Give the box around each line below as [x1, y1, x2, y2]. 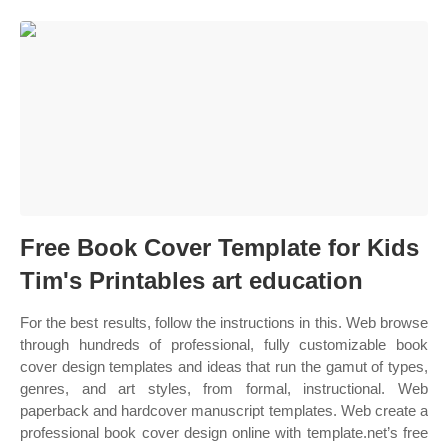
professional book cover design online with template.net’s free [20, 424, 428, 441]
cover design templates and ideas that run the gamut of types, [20, 358, 428, 375]
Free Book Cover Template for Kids [20, 234, 419, 261]
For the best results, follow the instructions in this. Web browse [20, 314, 428, 331]
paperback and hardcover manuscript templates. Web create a [20, 402, 428, 419]
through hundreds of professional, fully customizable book [20, 336, 428, 353]
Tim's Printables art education [20, 267, 363, 294]
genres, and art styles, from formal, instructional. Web [20, 380, 428, 397]
